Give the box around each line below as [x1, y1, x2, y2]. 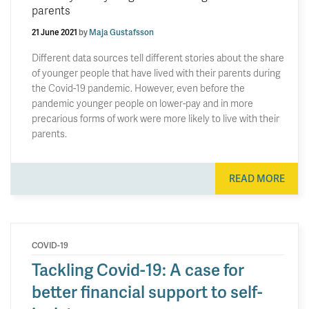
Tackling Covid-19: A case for [32, 257, 244, 281]
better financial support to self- [32, 279, 263, 303]
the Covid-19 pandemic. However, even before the [32, 81, 245, 94]
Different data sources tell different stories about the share [32, 51, 284, 64]
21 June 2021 [32, 26, 77, 38]
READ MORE [228, 171, 285, 185]
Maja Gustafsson [89, 26, 154, 38]
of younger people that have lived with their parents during [32, 66, 281, 79]
